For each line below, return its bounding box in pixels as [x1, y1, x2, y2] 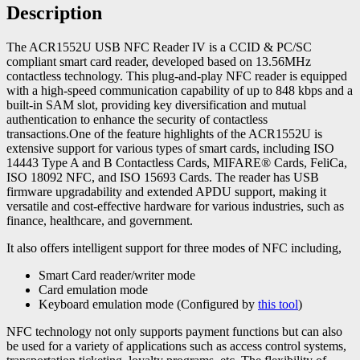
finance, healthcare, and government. [6, 214, 193, 228]
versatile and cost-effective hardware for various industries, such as [6, 199, 344, 214]
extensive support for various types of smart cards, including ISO [6, 141, 334, 156]
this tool [258, 297, 298, 312]
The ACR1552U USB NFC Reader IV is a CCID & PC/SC [6, 40, 312, 55]
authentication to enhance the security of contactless [6, 112, 268, 127]
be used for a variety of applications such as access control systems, [6, 339, 346, 354]
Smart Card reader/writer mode [39, 268, 195, 283]
